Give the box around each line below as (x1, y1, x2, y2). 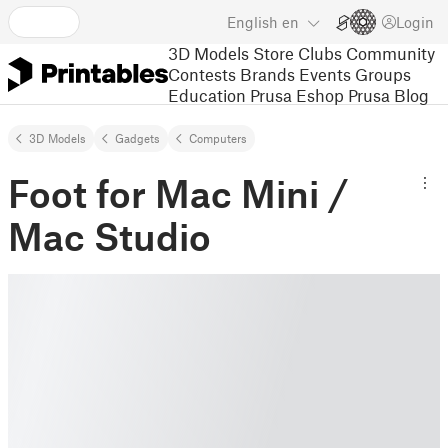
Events (299, 63, 351, 84)
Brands (240, 63, 295, 84)
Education (168, 84, 246, 105)
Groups (355, 63, 411, 84)
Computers (189, 131, 247, 145)
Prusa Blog (348, 84, 429, 105)
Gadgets (115, 131, 160, 145)
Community (346, 42, 435, 63)
